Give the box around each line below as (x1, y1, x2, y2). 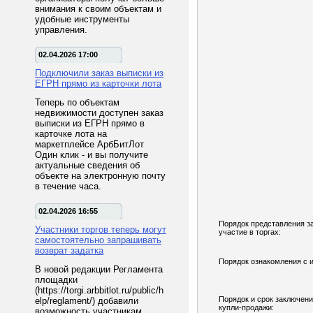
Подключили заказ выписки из (35, 68, 163, 78)
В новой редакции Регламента (35, 264, 163, 275)
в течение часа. (35, 181, 101, 191)
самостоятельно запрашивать (35, 235, 161, 245)
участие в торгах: (219, 228, 281, 236)
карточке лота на (35, 129, 107, 139)
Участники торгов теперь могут (35, 224, 166, 235)
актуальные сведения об (35, 160, 140, 170)
